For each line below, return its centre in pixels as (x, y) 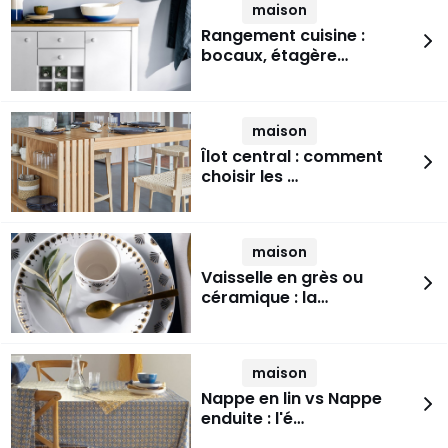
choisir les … (249, 176)
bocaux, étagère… (274, 55)
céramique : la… (264, 297)
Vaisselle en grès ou (282, 277)
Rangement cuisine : (283, 35)
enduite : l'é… (252, 418)
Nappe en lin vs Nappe (291, 398)
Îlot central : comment (292, 156)
